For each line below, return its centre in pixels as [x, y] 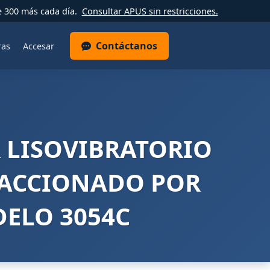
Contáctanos [127, 46]
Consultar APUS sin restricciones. [150, 11]
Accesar [38, 46]
